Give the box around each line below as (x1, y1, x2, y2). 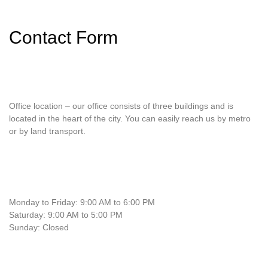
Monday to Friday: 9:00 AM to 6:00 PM (9, 197, 155, 208)
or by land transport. (9, 126, 86, 136)
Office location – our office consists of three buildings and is (9, 100, 233, 111)
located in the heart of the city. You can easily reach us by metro (9, 113, 251, 123)
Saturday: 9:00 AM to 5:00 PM (9, 210, 123, 220)
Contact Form (9, 27, 118, 47)
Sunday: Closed (9, 223, 69, 233)
